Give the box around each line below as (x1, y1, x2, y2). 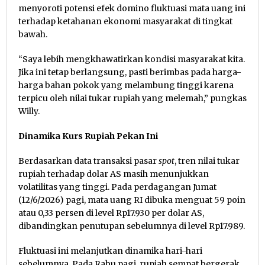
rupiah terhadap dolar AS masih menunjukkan (18, 169, 209, 180)
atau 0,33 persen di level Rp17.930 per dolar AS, (18, 208, 204, 219)
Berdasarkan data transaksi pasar (18, 156, 159, 167)
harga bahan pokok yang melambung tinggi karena (18, 80, 234, 91)
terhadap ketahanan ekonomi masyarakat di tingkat (18, 16, 232, 27)
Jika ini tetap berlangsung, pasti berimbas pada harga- (18, 67, 241, 78)
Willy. (18, 106, 40, 117)
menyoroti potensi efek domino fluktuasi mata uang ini (18, 3, 245, 14)
